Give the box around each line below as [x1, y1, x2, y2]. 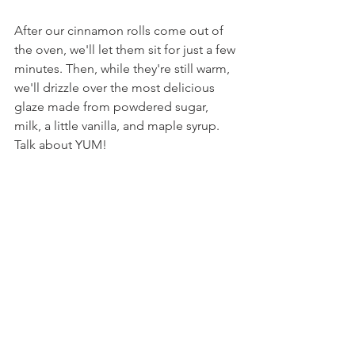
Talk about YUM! [14, 137, 107, 152]
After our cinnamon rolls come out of [14, 23, 227, 38]
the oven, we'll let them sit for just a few [14, 42, 239, 57]
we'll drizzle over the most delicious [14, 80, 218, 95]
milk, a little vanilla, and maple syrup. [14, 118, 223, 133]
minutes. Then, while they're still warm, [14, 61, 233, 76]
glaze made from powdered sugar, [14, 99, 212, 114]
